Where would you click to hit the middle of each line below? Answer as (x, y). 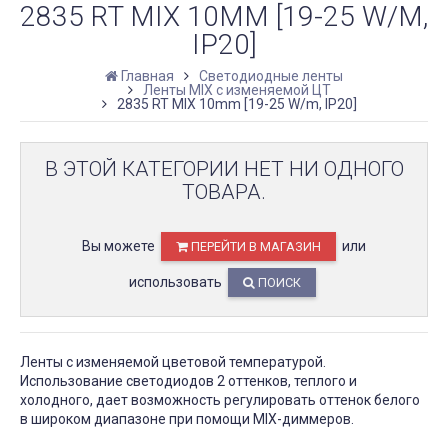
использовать (177, 281)
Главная (147, 75)
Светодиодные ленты (271, 75)
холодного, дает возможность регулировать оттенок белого (220, 399)
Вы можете (120, 245)
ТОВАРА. (224, 191)
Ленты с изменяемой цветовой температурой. (173, 361)
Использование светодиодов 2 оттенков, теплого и (188, 380)
